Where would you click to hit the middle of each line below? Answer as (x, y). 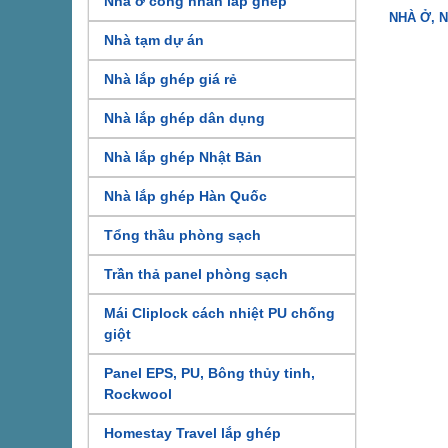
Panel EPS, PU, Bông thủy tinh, (209, 373)
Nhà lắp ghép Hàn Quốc (185, 196)
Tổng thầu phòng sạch (182, 235)
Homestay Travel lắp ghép (192, 433)
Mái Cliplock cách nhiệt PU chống (219, 313)
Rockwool (138, 394)
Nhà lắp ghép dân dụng (184, 118)
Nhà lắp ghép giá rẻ (170, 79)
